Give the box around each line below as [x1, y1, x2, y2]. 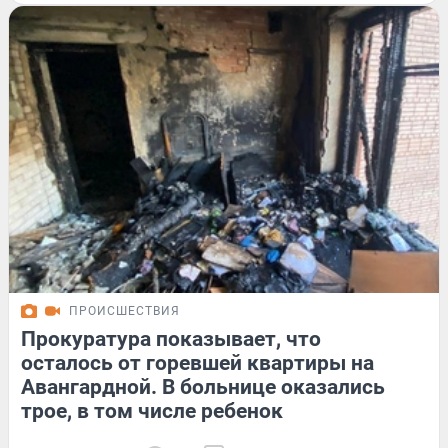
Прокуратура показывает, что [21, 326, 321, 351]
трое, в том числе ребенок [21, 398, 283, 423]
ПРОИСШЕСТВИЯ [69, 303, 180, 318]
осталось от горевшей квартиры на [21, 350, 374, 375]
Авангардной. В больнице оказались [21, 374, 385, 399]
